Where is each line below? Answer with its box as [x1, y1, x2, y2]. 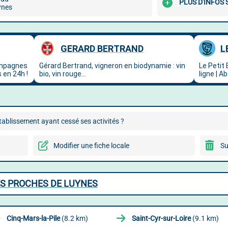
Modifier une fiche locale [53, 141, 129, 150]
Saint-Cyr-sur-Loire [132, 214, 191, 222]
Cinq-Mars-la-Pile [6, 214, 60, 222]
